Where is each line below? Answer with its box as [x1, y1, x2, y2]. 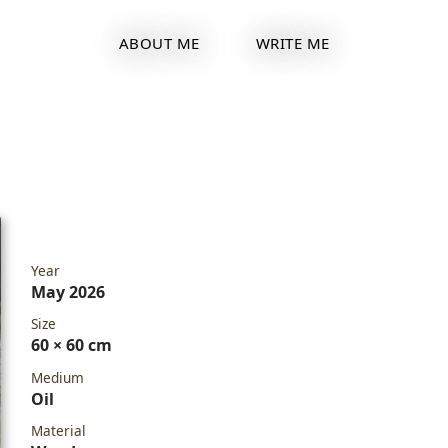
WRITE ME [255, 33, 330, 53]
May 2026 [31, 280, 105, 303]
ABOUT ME [118, 33, 200, 53]
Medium [31, 367, 84, 387]
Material [31, 421, 86, 441]
